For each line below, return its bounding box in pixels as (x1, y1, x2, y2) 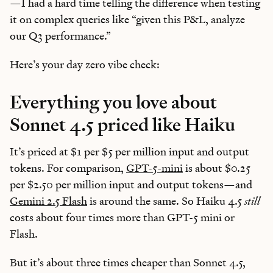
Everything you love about (10, 90, 217, 113)
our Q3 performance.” (10, 28, 111, 43)
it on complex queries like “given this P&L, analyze (10, 12, 245, 26)
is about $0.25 (183, 160, 250, 175)
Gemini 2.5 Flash (10, 193, 87, 208)
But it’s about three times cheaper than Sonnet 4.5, (10, 255, 246, 269)
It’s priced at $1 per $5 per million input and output (10, 144, 249, 158)
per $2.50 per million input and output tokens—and (10, 177, 252, 191)
